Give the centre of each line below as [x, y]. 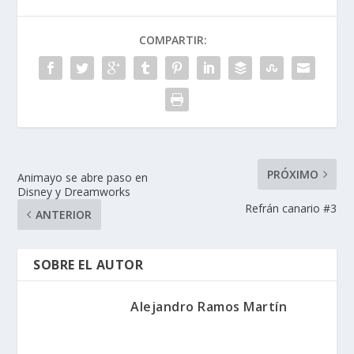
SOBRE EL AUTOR [88, 265]
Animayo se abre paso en [83, 178]
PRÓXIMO [292, 175]
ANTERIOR [64, 215]
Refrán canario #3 [290, 209]
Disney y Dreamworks [74, 192]
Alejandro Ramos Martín [209, 307]
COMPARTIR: [173, 40]
